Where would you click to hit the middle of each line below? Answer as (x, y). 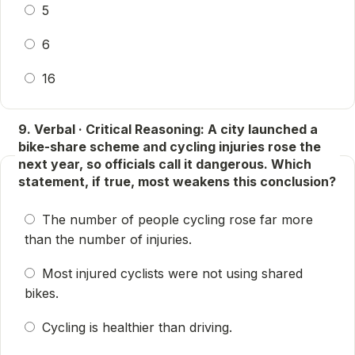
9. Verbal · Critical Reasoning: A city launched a (168, 129)
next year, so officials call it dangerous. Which (165, 164)
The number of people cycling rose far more (177, 219)
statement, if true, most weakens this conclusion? (177, 181)
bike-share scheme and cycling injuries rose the (170, 147)
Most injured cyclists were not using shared (172, 273)
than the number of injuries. (108, 239)
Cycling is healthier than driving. (137, 327)
